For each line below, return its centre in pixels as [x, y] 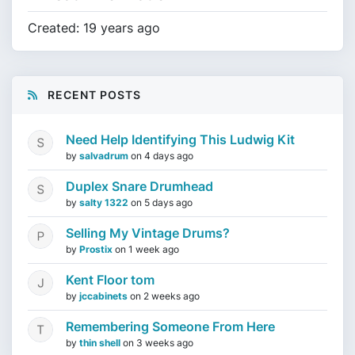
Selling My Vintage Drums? [148, 233]
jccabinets [105, 296]
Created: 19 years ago [94, 28]
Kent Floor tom [110, 280]
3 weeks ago [165, 343]
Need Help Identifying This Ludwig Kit [180, 139]
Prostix [97, 249]
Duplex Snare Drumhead [139, 186]
